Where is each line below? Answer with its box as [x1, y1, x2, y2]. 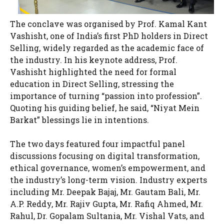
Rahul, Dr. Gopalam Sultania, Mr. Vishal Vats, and [10, 210, 204, 221]
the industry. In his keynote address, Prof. [10, 54, 177, 65]
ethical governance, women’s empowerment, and [10, 162, 205, 173]
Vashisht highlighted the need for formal [10, 66, 176, 77]
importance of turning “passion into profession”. [10, 90, 202, 101]
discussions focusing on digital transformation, [10, 150, 199, 161]
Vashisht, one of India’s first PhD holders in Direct [10, 30, 208, 41]
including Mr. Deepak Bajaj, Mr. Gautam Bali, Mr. [10, 186, 200, 197]
